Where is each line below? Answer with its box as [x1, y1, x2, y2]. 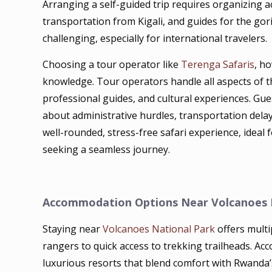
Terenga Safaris [181, 58, 255, 71]
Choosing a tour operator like [42, 58, 182, 71]
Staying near [42, 222, 103, 236]
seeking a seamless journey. [42, 143, 171, 156]
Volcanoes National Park [103, 222, 216, 236]
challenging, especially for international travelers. [42, 32, 268, 45]
